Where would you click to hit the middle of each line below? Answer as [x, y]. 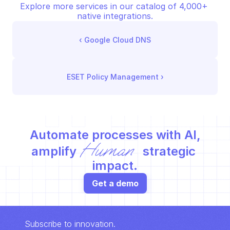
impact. [115, 166]
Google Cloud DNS [118, 40]
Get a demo [115, 183]
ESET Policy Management [112, 76]
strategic [167, 151]
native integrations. [115, 16]
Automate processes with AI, [115, 135]
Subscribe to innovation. [70, 224]
